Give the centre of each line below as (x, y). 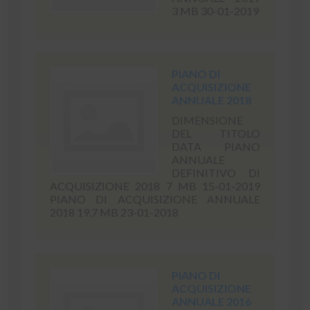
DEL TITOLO (216, 133)
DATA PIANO (216, 146)
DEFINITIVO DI (216, 173)
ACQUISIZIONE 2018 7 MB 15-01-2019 (155, 186)
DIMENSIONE (208, 120)
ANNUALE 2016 (212, 301)
